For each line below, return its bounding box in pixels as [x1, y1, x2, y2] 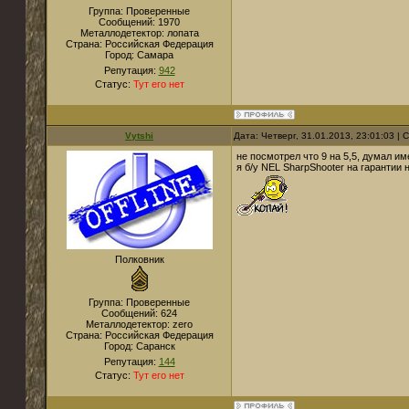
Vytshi [125, 131, 153, 141]
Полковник [114, 254, 164, 265]
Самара [137, 49, 173, 60]
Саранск [135, 341, 175, 351]
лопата [166, 27, 199, 38]
